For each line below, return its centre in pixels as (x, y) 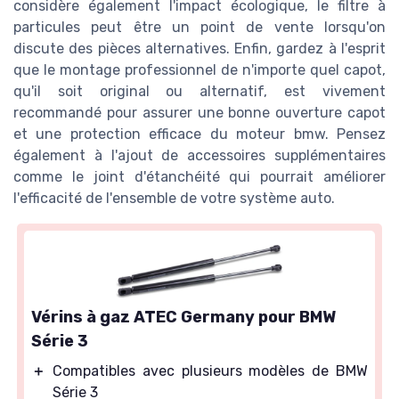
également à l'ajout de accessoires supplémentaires (199, 156)
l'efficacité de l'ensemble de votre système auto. (174, 199)
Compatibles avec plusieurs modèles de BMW (210, 371)
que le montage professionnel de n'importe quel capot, (199, 70)
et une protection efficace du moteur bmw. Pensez (199, 134)
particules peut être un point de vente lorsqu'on (199, 28)
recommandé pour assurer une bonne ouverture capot (199, 113)
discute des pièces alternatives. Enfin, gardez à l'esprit (199, 49)
